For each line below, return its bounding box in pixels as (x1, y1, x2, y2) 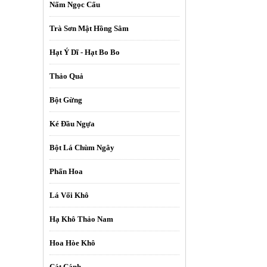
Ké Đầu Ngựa (49, 119, 95, 128)
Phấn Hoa (49, 166, 83, 176)
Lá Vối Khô (49, 190, 89, 200)
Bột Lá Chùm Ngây (49, 142, 114, 152)
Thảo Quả (49, 71, 83, 80)
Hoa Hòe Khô (49, 238, 95, 247)
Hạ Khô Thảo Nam (49, 214, 113, 223)
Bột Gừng (49, 95, 82, 104)
